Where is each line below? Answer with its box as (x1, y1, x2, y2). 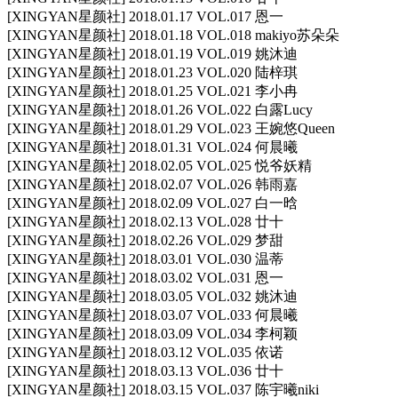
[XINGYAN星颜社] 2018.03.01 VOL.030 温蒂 (7, 251, 283, 267)
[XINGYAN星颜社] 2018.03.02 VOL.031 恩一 (7, 270, 283, 286)
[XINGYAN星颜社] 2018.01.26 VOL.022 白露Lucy (7, 102, 313, 118)
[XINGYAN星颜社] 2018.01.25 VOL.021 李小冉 (7, 84, 298, 99)
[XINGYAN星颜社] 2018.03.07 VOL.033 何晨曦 (7, 307, 298, 323)
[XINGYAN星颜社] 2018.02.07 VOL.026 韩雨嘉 (7, 177, 298, 193)
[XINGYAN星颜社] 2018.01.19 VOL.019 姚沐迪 (7, 46, 298, 62)
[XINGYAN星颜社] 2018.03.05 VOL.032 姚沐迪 (7, 289, 298, 305)
